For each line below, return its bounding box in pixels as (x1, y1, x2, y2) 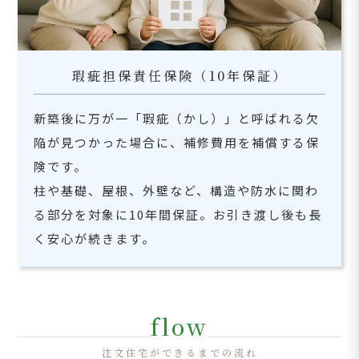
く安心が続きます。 (34, 229, 156, 247)
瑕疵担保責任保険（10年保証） (71, 66, 288, 85)
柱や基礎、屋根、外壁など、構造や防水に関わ (34, 181, 320, 199)
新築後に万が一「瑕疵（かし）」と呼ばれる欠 (34, 109, 321, 127)
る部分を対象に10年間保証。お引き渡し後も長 (34, 205, 323, 223)
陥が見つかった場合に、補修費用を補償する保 (34, 133, 321, 151)
